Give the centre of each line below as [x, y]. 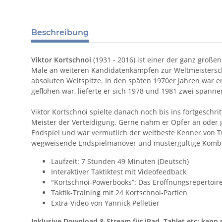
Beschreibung [60, 33]
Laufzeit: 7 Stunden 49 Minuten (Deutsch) [120, 162]
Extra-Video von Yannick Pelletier [105, 203]
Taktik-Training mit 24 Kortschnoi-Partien [119, 193]
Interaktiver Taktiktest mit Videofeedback [119, 172]
